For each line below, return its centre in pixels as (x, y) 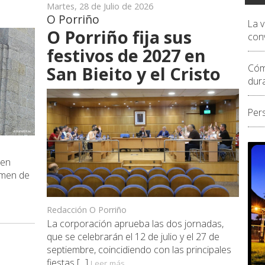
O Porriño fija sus (119, 37)
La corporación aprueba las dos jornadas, (135, 223)
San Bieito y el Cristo (134, 73)
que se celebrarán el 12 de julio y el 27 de (133, 236)
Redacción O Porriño (87, 209)
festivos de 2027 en (126, 55)
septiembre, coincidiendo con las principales (139, 249)
